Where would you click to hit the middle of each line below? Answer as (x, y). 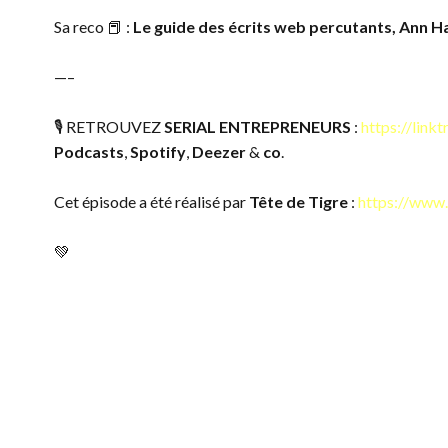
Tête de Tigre (298, 201)
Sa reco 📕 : (93, 26)
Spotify (157, 151)
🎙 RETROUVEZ (108, 126)
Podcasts (88, 151)
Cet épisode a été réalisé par (151, 201)
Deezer (218, 151)
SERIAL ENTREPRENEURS (257, 126)
